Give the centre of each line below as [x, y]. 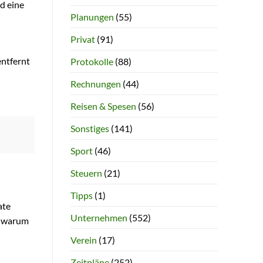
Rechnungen [95, 83]
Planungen [92, 16]
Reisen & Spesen [103, 106]
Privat [82, 39]
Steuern [86, 173]
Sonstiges [90, 128]
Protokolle [92, 61]
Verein [83, 240]
